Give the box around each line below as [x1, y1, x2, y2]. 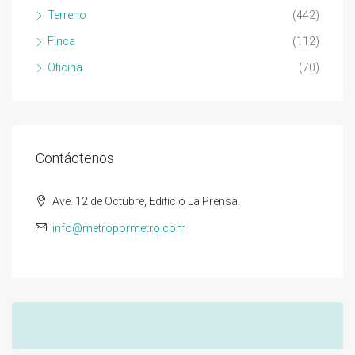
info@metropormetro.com [52, 221, 186, 235]
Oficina [48, 60, 82, 74]
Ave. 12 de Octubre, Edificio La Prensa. [50, 194, 240, 208]
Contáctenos [36, 149, 114, 166]
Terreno [48, 8, 86, 21]
